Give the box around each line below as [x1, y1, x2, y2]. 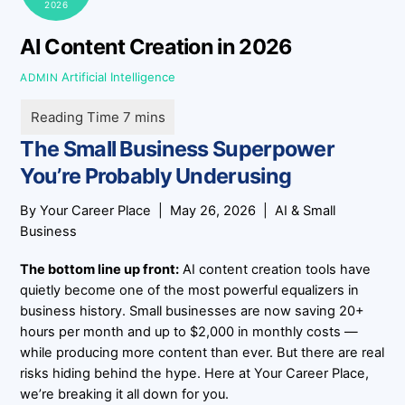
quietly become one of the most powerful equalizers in [20, 281, 360, 298]
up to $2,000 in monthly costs [155, 323, 342, 340]
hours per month [20, 323, 125, 340]
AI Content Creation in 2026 [20, 33, 292, 60]
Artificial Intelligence [61, 70, 176, 85]
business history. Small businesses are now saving [20, 302, 340, 319]
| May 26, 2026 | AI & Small [151, 202, 336, 219]
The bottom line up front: [20, 260, 180, 278]
